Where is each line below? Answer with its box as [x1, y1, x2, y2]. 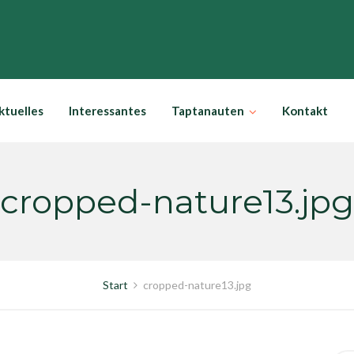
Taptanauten [171, 104, 244, 118]
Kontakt [282, 104, 328, 118]
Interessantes [69, 104, 146, 118]
